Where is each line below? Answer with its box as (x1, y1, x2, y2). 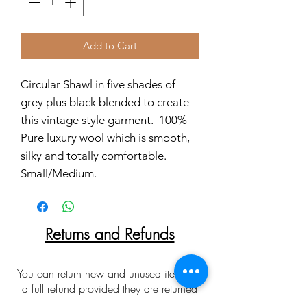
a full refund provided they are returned (22, 280, 197, 296)
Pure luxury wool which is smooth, (21, 130, 190, 145)
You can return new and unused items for (17, 265, 202, 281)
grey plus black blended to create (21, 95, 189, 109)
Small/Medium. (21, 166, 97, 180)
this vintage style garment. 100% (21, 112, 187, 127)
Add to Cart (82, 38, 137, 52)
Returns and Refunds (45, 223, 175, 245)
